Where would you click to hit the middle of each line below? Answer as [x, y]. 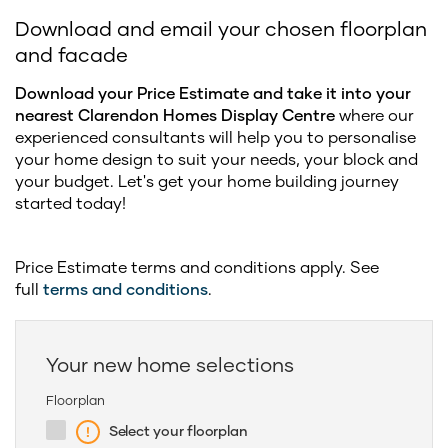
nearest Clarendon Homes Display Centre [175, 114]
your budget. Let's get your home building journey [207, 180]
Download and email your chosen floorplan [221, 27]
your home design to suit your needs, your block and [216, 158]
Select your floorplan [178, 430]
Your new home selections [170, 363]
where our [374, 114]
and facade [71, 53]
